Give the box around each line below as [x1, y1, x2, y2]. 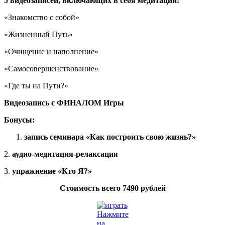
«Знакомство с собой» [4, 13, 79, 22]
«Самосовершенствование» [4, 64, 98, 73]
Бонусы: [4, 116, 35, 125]
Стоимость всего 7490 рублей [59, 184, 166, 193]
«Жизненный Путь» [4, 30, 73, 39]
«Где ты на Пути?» [4, 81, 68, 90]
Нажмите [96, 210, 129, 219]
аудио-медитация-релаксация [12, 150, 118, 159]
